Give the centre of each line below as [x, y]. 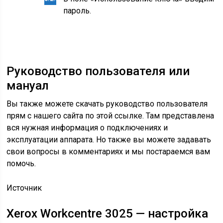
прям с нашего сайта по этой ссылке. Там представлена [111, 116]
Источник [24, 188]
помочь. [21, 164]
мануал [28, 86]
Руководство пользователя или [98, 71]
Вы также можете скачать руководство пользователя [107, 104]
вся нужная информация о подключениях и [87, 128]
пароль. [77, 11]
